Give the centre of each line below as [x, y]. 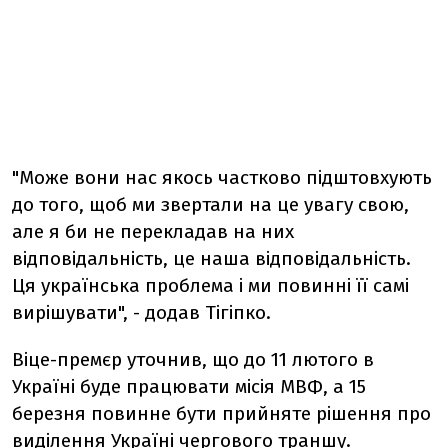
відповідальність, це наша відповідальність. [211, 258]
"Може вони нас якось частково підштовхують [222, 177]
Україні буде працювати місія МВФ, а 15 [189, 386]
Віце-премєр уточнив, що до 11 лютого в [193, 359]
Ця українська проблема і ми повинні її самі [210, 285]
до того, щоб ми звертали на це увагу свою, [210, 204]
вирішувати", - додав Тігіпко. [141, 312]
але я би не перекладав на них [153, 231]
